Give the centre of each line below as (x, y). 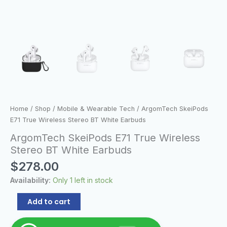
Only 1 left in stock (83, 180)
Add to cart (49, 202)
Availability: (30, 180)
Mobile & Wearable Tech (96, 108)
